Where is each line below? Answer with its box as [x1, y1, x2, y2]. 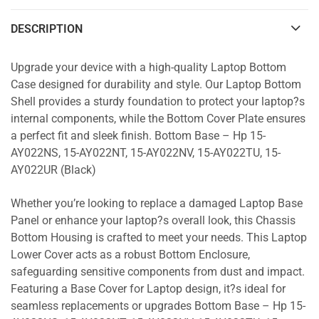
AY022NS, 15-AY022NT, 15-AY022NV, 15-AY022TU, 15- [11, 147, 281, 159]
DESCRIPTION [11, 22, 83, 36]
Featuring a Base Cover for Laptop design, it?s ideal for [11, 283, 286, 296]
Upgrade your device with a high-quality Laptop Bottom [11, 61, 286, 74]
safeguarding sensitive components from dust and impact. [11, 266, 305, 279]
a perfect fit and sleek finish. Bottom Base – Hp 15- [11, 130, 266, 142]
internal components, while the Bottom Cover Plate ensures [11, 113, 305, 125]
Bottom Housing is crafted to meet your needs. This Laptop [11, 231, 307, 245]
